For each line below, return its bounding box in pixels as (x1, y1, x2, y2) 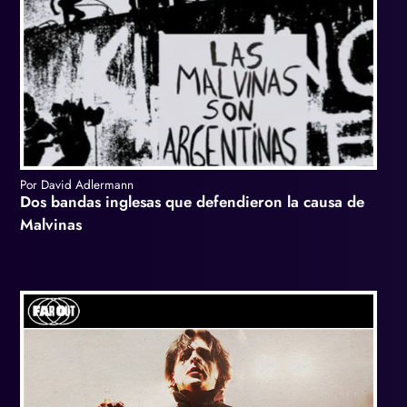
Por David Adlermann (20, 174, 134, 194)
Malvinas (20, 213, 82, 235)
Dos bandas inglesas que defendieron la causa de (20, 190, 364, 213)
